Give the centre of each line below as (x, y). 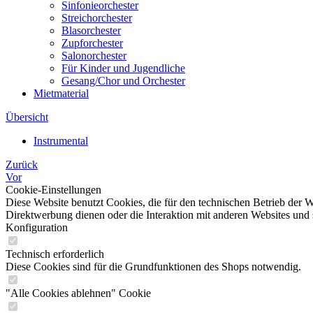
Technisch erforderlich (55, 254)
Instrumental (61, 141)
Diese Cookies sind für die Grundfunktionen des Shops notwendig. (153, 267)
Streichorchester (97, 18)
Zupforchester (92, 43)
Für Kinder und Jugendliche (123, 68)
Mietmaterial (61, 93)
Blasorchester (91, 30)
